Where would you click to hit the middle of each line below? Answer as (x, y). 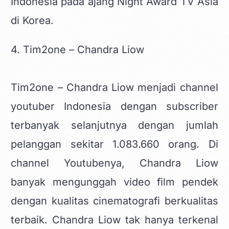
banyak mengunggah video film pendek (114, 182)
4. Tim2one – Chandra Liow (78, 49)
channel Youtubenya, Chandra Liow (114, 163)
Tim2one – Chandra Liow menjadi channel (114, 87)
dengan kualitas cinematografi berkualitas (114, 201)
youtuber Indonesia (61, 106)
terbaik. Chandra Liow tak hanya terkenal (114, 220)
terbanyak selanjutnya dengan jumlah (114, 125)
